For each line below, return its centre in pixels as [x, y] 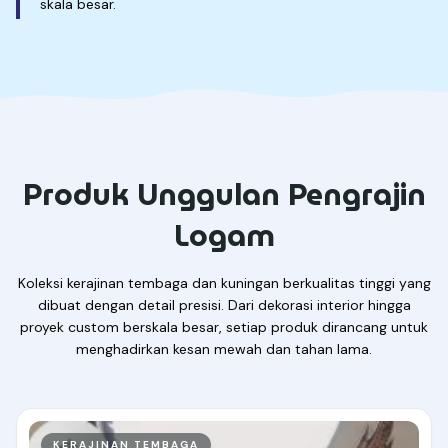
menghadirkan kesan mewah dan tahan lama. [224, 349]
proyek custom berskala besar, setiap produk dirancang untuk [224, 327]
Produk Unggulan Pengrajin [224, 195]
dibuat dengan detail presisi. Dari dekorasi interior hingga [224, 305]
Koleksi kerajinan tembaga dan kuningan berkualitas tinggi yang [224, 283]
